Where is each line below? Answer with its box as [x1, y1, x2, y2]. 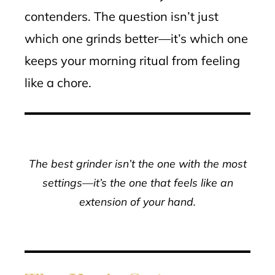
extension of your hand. [79, 195, 196, 208]
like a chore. [25, 75, 91, 90]
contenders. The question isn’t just [25, 9, 219, 24]
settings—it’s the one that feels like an [42, 176, 233, 189]
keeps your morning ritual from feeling [25, 53, 240, 68]
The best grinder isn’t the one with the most [28, 157, 247, 170]
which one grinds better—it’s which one [25, 31, 248, 46]
